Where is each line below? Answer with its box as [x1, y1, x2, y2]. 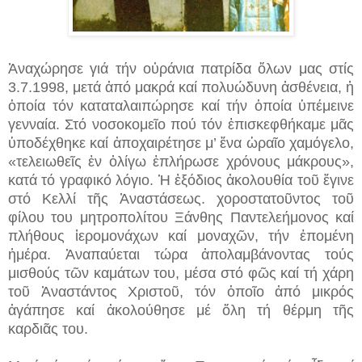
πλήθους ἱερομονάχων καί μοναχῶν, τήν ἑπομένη [8, 227, 354, 244]
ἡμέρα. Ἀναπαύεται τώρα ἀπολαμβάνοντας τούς [8, 246, 354, 263]
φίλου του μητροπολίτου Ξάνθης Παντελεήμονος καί [8, 208, 354, 225]
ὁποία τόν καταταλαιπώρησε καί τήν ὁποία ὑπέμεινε [8, 97, 354, 114]
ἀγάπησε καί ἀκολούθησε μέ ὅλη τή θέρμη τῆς [8, 301, 354, 318]
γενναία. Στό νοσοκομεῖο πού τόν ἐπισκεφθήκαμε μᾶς [8, 116, 354, 133]
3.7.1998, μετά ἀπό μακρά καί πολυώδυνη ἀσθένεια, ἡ [8, 78, 354, 95]
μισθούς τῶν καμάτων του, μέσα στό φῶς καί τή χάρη [8, 264, 354, 281]
